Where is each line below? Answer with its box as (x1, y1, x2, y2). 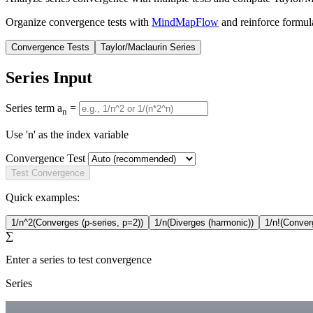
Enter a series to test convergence (6, 253, 152, 265)
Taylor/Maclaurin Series (101, 41, 196, 52)
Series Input (6, 68, 92, 87)
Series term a (6, 101, 62, 114)
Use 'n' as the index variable (6, 128, 129, 140)
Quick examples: (6, 191, 80, 203)
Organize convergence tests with (6, 15, 152, 28)
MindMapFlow (152, 15, 219, 28)
